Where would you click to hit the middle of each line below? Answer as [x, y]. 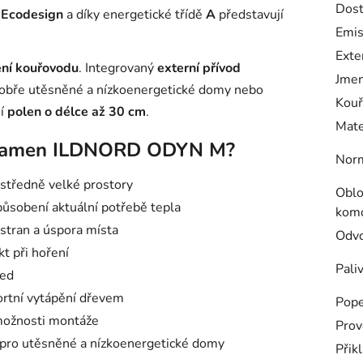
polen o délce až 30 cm [77, 111]
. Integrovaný [118, 68]
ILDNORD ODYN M [139, 149]
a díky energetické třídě [135, 14]
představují [250, 14]
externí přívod [199, 68]
